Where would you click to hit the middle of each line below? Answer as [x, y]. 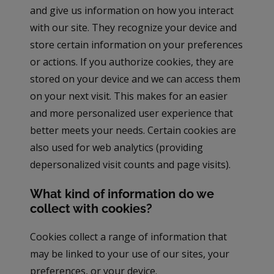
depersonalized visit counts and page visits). [131, 164]
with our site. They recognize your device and [134, 27]
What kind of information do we [122, 194]
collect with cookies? [91, 208]
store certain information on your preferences [137, 44]
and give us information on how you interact [132, 10]
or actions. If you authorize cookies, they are [132, 61]
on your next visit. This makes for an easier [129, 96]
